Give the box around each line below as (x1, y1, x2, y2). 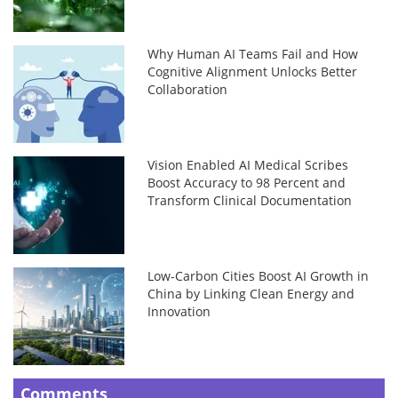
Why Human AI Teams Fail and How (147, 44, 359, 62)
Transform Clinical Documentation (147, 191, 353, 209)
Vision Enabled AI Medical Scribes (147, 155, 349, 173)
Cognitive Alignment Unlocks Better (147, 62, 358, 80)
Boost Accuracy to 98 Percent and (147, 173, 346, 191)
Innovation (147, 302, 211, 320)
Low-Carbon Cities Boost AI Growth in (147, 267, 370, 284)
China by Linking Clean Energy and (147, 284, 355, 302)
